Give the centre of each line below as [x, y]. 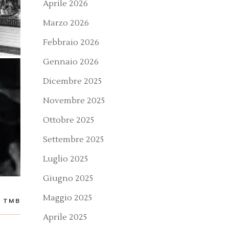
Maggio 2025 [67, 198]
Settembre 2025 [73, 140]
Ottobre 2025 [68, 120]
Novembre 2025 [74, 101]
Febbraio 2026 [71, 42]
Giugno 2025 [68, 178]
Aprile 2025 [65, 217]
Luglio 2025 [65, 159]
